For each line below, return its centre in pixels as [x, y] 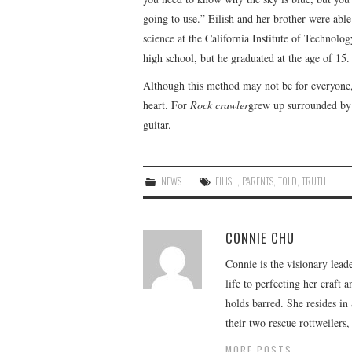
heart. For [167, 104]
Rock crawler [219, 104]
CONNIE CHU [260, 237]
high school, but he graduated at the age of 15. [246, 57]
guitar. [157, 124]
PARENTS [258, 181]
